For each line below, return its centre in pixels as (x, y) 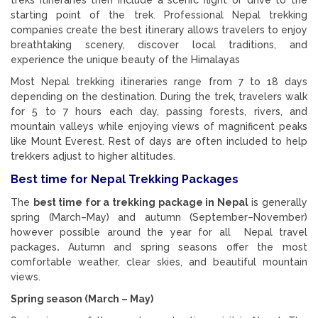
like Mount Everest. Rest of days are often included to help (159, 141)
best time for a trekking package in (125, 202)
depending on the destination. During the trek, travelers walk (159, 96)
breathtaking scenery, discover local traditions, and (159, 44)
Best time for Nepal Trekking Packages (125, 179)
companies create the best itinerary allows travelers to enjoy (159, 29)
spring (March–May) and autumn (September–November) (159, 217)
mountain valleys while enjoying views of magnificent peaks (159, 126)
